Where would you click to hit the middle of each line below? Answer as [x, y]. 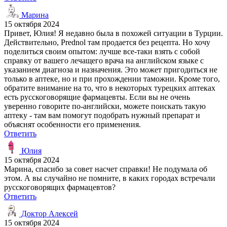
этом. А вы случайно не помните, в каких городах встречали [110, 178]
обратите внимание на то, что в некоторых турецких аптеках [110, 88]
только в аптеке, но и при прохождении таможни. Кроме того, [112, 79]
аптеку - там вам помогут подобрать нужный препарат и [102, 115]
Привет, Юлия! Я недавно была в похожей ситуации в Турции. [113, 33]
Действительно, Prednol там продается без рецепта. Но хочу [107, 42]
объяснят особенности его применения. [72, 124]
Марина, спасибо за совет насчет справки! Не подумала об [106, 169]
